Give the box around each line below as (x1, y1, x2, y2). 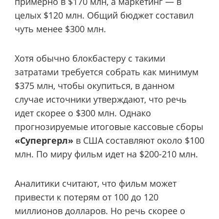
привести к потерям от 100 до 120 (15, 191, 158, 203)
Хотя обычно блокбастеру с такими (15, 52, 165, 64)
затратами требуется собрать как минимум (15, 66, 198, 78)
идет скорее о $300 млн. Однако (15, 107, 151, 119)
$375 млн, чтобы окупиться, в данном (15, 79, 175, 91)
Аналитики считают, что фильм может (15, 177, 176, 190)
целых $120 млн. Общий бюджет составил (15, 9, 194, 21)
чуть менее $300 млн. (15, 22, 106, 35)
